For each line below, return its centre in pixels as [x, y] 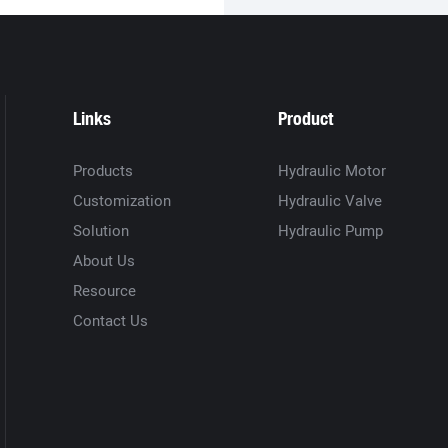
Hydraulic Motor [331, 170]
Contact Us [111, 320]
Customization [122, 200]
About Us [104, 260]
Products [103, 170]
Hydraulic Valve [329, 200]
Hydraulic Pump [330, 230]
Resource [105, 290]
